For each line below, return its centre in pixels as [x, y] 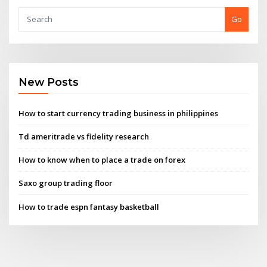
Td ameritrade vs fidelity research [84, 136]
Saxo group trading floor [66, 183]
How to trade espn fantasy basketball [89, 207]
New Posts [49, 82]
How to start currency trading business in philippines [119, 113]
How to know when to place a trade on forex [102, 160]
